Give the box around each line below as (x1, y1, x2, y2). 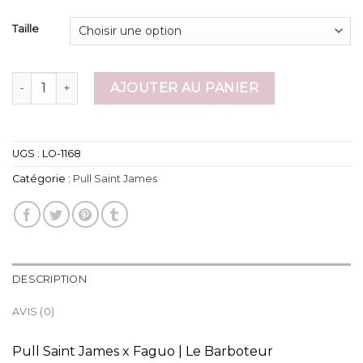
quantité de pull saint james (11, 72, 173, 88)
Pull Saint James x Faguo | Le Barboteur (12, 343, 273, 359)
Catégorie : (12, 172, 73, 185)
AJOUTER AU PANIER (110, 79, 259, 96)
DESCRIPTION (12, 272, 87, 285)
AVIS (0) (12, 305, 55, 318)
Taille (12, 21, 39, 35)
